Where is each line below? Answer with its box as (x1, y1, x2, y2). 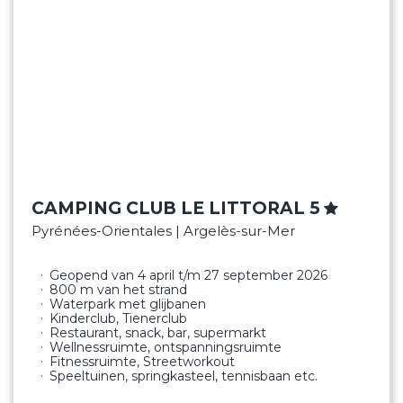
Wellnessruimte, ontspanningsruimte (49, 339, 282, 355)
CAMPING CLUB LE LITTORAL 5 (31, 198, 320, 219)
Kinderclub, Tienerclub (49, 310, 187, 327)
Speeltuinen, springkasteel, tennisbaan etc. (49, 368, 318, 384)
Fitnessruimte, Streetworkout (49, 354, 235, 370)
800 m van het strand (49, 282, 187, 298)
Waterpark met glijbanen (49, 296, 206, 312)
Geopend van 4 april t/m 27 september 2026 (49, 267, 327, 283)
